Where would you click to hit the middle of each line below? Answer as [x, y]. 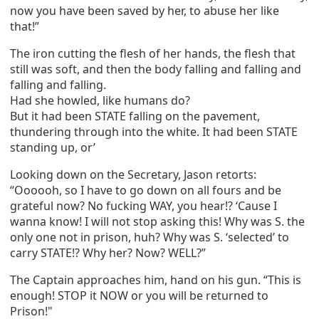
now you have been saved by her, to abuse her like [145, 11]
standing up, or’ [53, 147]
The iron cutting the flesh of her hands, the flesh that [153, 53]
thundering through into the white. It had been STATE [154, 132]
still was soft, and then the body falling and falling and [156, 69]
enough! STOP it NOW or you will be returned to [139, 296]
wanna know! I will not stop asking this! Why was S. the [157, 221]
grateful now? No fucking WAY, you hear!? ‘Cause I [143, 206]
